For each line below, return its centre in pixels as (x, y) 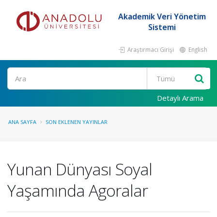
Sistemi (162, 27)
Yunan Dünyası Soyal (80, 169)
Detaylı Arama (180, 98)
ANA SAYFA (22, 122)
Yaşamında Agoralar (77, 190)
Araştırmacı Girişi (150, 49)
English (197, 49)
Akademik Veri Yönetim (162, 16)
